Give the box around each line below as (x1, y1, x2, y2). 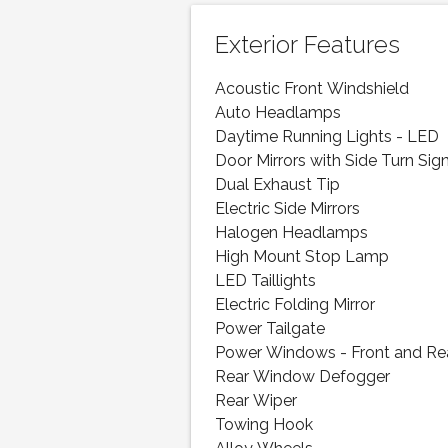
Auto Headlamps (215, 102, 342, 125)
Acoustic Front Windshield (215, 78, 410, 101)
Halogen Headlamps (215, 222, 369, 245)
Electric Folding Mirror (215, 294, 376, 317)
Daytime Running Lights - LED (215, 126, 440, 149)
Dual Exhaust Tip (215, 174, 341, 197)
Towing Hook (215, 414, 314, 437)
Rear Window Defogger (215, 366, 391, 389)
